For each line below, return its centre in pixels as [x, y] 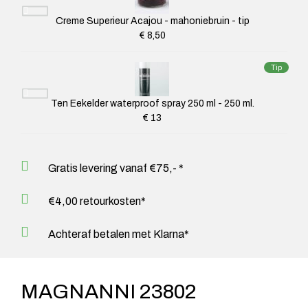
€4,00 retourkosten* [97, 201]
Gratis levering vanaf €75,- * [116, 168]
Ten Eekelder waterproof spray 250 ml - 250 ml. [152, 103]
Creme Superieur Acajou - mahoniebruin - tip [152, 21]
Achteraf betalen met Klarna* [119, 234]
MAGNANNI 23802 [109, 291]
